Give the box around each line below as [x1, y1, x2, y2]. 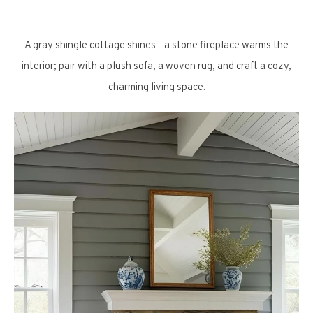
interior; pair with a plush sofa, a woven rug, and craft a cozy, [22, 60, 291, 73]
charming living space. [108, 81, 205, 94]
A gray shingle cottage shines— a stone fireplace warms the [24, 39, 289, 52]
